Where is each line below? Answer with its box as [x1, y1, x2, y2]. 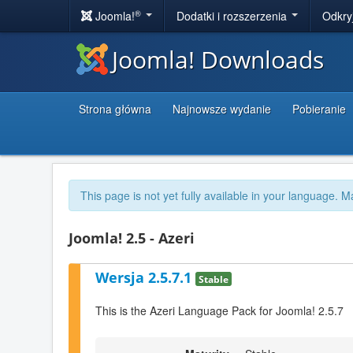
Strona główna [79, 101, 151, 117]
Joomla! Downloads [112, 43, 324, 76]
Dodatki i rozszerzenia [176, 8, 290, 24]
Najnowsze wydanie [173, 101, 271, 117]
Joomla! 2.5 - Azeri [69, 229, 195, 247]
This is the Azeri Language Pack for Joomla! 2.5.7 [95, 303, 344, 319]
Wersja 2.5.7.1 [95, 267, 195, 287]
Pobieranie [292, 101, 346, 117]
